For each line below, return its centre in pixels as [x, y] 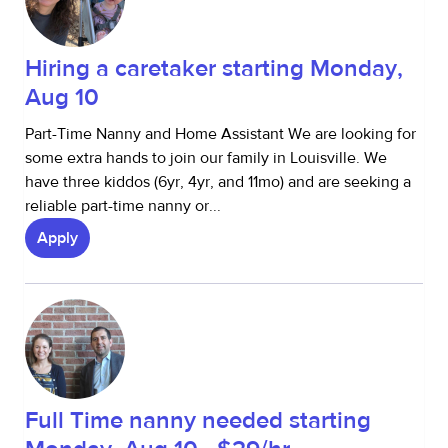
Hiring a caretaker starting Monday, [214, 68]
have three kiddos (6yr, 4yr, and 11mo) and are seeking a [218, 182]
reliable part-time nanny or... [123, 206]
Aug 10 [62, 97]
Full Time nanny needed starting [198, 420]
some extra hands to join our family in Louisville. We [206, 158]
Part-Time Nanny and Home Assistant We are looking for [220, 134]
